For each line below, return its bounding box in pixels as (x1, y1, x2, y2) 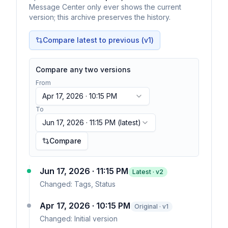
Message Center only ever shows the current (29, 3, 181, 11)
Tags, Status (74, 180, 116, 188)
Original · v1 (134, 203, 168, 210)
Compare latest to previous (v (43, 36, 148, 44)
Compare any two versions (36, 65, 131, 74)
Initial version (74, 214, 118, 223)
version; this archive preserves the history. (29, 13, 170, 21)
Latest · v (132, 168, 159, 176)
